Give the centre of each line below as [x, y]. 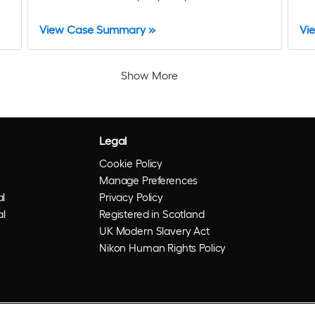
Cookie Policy [131, 163]
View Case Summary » [98, 30]
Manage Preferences [149, 180]
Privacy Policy [131, 197]
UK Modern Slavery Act [154, 231]
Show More [149, 75]
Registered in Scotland [152, 214]
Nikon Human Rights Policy [163, 248]
